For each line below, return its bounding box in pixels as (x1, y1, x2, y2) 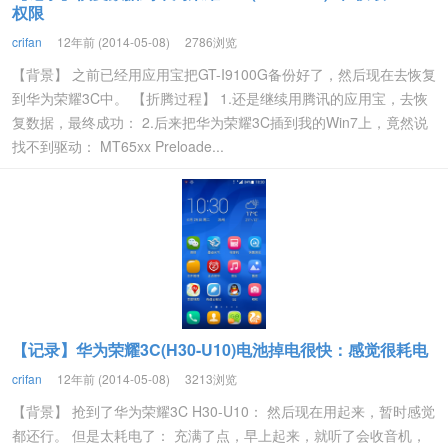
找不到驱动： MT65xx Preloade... (12, 136, 224, 156)
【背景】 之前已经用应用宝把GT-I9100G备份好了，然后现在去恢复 (12, 64, 436, 84)
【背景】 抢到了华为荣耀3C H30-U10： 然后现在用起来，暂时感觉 (12, 401, 435, 421)
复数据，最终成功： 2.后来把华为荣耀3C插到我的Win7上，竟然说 (12, 112, 428, 132)
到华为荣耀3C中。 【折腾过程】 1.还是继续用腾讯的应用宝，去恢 (12, 88, 428, 108)
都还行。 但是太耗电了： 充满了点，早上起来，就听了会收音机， (12, 425, 426, 445)
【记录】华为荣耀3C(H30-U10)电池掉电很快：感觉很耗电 (12, 338, 428, 361)
